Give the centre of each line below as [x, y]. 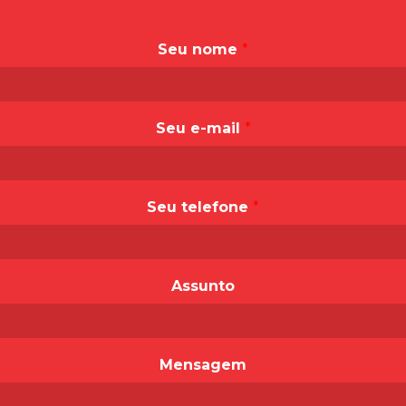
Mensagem [203, 365]
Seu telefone [200, 207]
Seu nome [200, 49]
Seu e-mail [200, 128]
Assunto [203, 286]
